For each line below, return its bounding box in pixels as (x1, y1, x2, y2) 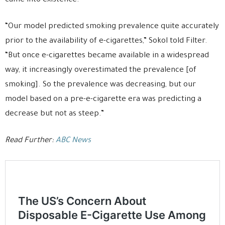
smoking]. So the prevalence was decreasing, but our (5, 81, 196, 90)
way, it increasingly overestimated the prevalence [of (5, 66, 196, 75)
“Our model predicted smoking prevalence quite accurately (5, 23, 219, 32)
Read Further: (5, 137, 56, 146)
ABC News (56, 137, 91, 146)
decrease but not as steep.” (5, 110, 104, 119)
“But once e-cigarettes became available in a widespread (5, 52, 209, 61)
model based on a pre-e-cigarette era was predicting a (5, 95, 201, 104)
